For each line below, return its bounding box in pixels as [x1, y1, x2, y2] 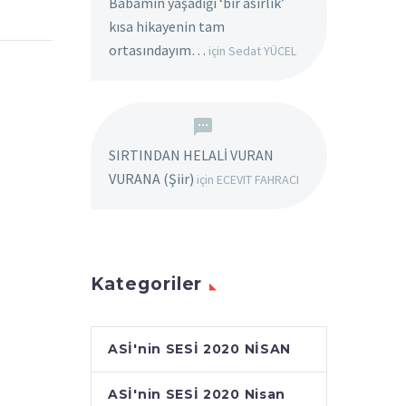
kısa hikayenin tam [109, 17, 225, 35]
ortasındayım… [109, 41, 206, 59]
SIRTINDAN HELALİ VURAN [109, 146, 274, 164]
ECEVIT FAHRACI [217, 171, 299, 188]
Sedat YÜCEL [228, 43, 296, 59]
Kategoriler [91, 274, 203, 295]
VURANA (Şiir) [109, 169, 194, 188]
